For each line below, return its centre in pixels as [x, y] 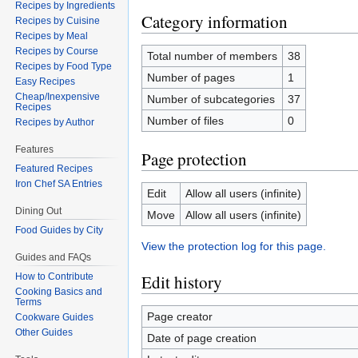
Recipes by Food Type [64, 67]
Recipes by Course [57, 52]
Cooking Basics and [59, 291]
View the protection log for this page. [234, 246]
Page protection [194, 159]
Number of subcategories [211, 99]
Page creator [179, 316]
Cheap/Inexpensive [58, 97]
